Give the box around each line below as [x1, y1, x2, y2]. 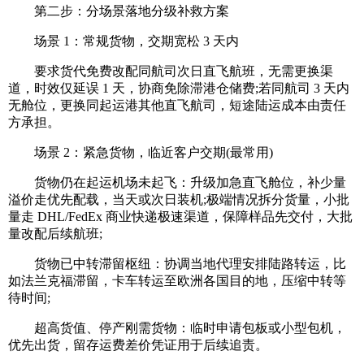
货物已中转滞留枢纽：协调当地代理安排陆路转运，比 [8, 257, 346, 271]
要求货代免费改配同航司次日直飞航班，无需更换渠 [8, 64, 333, 79]
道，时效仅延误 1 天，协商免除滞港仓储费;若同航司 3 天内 [8, 81, 349, 96]
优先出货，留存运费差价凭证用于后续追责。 [8, 338, 268, 353]
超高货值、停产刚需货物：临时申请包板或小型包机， [8, 321, 346, 336]
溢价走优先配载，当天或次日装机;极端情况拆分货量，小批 [8, 193, 349, 207]
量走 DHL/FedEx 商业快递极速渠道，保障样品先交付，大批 [8, 210, 353, 224]
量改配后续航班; [8, 227, 102, 241]
